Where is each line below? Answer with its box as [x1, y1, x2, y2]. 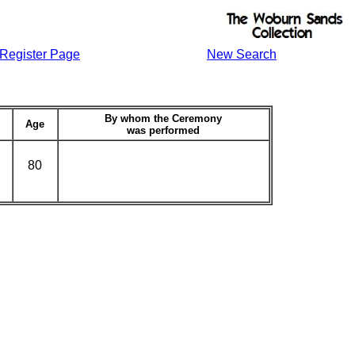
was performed [127, 124, 200, 136]
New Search [207, 48, 277, 61]
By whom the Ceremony [105, 113, 222, 124]
